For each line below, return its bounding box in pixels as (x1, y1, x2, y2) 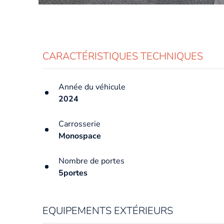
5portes (58, 167, 87, 178)
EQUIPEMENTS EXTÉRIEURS (42, 203, 173, 217)
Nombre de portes (58, 155, 124, 166)
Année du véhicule (58, 81, 125, 92)
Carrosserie (58, 118, 100, 129)
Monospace (58, 130, 101, 141)
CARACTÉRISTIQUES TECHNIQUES (42, 49, 203, 63)
